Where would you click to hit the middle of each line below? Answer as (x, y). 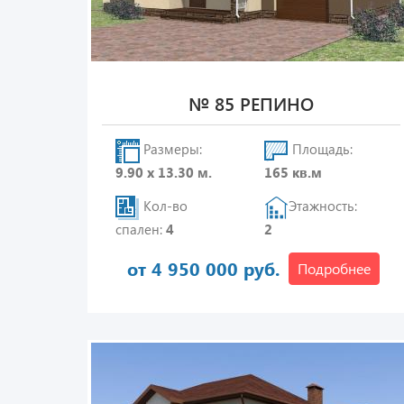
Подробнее (335, 268)
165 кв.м (294, 172)
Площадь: (321, 149)
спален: (141, 229)
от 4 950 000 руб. (204, 268)
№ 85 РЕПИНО (251, 103)
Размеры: (171, 149)
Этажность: (323, 206)
